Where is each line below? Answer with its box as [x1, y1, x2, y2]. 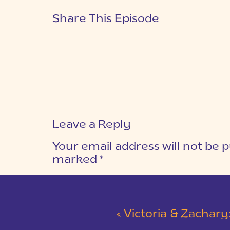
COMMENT [52, 176, 93, 182]
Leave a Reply [52, 120, 131, 130]
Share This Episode [52, 14, 159, 25]
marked [52, 155, 100, 165]
